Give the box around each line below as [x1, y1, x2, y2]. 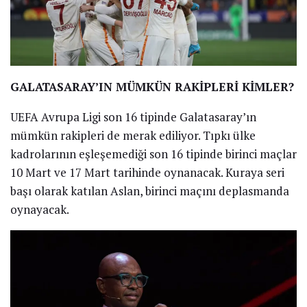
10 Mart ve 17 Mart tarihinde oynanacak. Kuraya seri [10, 164, 284, 181]
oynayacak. [10, 201, 69, 218]
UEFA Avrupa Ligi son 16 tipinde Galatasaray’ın [10, 109, 256, 125]
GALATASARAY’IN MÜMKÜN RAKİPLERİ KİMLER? [10, 79, 294, 95]
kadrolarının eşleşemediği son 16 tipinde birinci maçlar [10, 146, 297, 162]
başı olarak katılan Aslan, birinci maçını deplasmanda [10, 183, 289, 199]
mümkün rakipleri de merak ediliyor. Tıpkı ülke [10, 127, 256, 144]
